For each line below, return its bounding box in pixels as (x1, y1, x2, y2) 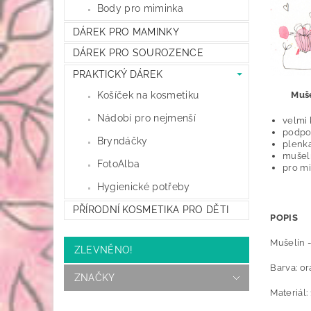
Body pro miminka (96, 2, 183, 14)
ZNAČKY (74, 272, 115, 284)
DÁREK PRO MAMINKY (72, 26, 180, 37)
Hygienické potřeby (96, 180, 190, 192)
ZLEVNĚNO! (74, 244, 133, 256)
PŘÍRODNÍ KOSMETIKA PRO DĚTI (72, 204, 229, 216)
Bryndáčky (96, 135, 148, 146)
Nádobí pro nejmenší (96, 112, 196, 124)
